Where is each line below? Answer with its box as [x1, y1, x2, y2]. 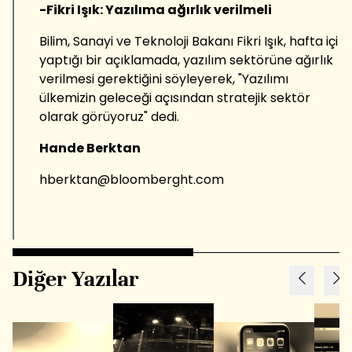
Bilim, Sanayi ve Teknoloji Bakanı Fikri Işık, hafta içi [39, 31, 338, 50]
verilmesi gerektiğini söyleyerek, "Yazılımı [39, 69, 288, 88]
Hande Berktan [39, 138, 141, 157]
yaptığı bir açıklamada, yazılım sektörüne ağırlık [39, 50, 333, 69]
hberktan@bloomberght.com [39, 170, 224, 189]
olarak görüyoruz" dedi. [39, 107, 179, 126]
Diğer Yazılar [13, 265, 139, 292]
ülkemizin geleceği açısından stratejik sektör [39, 88, 310, 107]
